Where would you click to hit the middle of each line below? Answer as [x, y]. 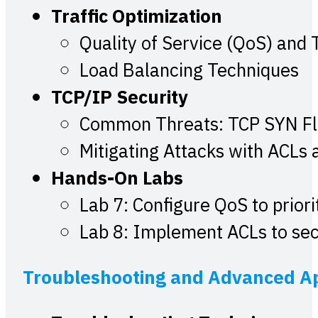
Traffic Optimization [137, 18]
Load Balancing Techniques [189, 72]
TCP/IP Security [120, 99]
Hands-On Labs [117, 180]
